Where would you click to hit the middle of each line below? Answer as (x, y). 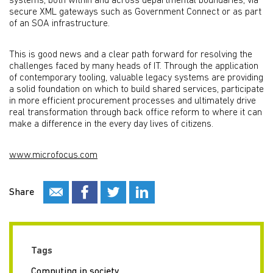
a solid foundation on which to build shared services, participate (136, 90)
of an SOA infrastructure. (59, 24)
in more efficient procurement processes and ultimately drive (133, 101)
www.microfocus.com (53, 155)
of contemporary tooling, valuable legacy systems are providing (136, 78)
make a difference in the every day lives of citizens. (111, 124)
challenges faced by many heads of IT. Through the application (134, 66)
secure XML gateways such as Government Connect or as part (135, 12)
